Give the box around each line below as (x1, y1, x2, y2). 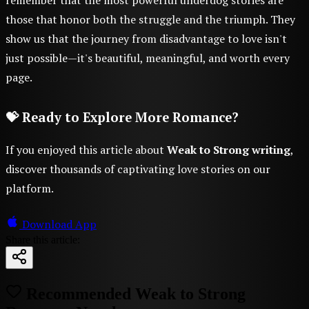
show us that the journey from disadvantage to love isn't (6, 30, 287, 46)
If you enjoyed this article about (6, 141, 167, 157)
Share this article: (6, 233, 80, 246)
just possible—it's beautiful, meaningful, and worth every (6, 50, 290, 66)
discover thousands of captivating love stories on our (6, 161, 270, 177)
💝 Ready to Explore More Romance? (6, 108, 239, 126)
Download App (22, 216, 97, 232)
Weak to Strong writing (167, 141, 290, 157)
